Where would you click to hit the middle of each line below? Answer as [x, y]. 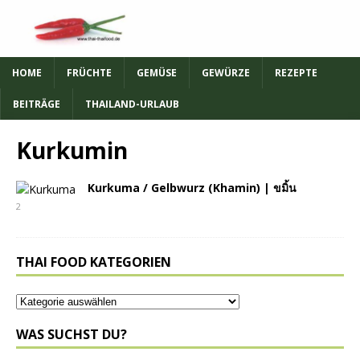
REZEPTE [296, 72]
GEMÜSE [157, 72]
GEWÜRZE [226, 72]
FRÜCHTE [89, 72]
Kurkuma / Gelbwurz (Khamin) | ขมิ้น [192, 187]
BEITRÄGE [37, 104]
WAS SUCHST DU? [72, 334]
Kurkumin [72, 150]
